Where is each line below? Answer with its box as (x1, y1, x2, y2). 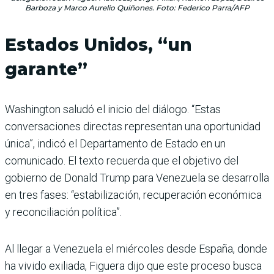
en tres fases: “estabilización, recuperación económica (5, 188, 262, 202)
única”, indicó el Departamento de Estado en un (5, 137, 226, 150)
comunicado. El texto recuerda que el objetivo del (5, 154, 239, 168)
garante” (5, 59, 87, 80)
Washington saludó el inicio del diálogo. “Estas (5, 103, 221, 116)
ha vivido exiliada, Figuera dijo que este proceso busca (5, 259, 262, 273)
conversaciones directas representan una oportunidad (5, 120, 261, 133)
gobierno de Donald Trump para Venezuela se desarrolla (5, 171, 269, 185)
